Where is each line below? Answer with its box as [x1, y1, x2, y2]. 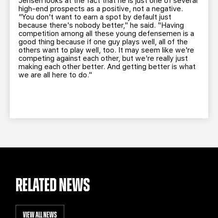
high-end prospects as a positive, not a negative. [18, 4, 183, 13]
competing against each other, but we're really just [18, 54, 188, 63]
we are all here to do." [18, 71, 92, 79]
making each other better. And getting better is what [18, 62, 196, 71]
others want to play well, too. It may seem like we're [18, 46, 194, 54]
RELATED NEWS [16, 177, 90, 195]
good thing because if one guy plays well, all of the [18, 37, 188, 46]
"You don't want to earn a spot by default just [18, 13, 171, 21]
